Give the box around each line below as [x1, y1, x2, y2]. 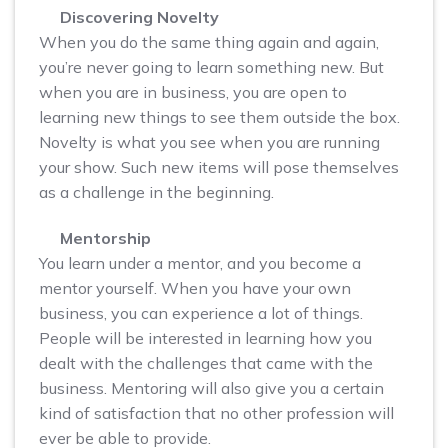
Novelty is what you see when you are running [39, 131, 380, 152]
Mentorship [59, 227, 151, 248]
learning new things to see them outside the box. [39, 106, 400, 127]
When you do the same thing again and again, [39, 31, 379, 52]
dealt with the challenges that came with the [39, 352, 373, 373]
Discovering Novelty [59, 6, 219, 27]
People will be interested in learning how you [39, 327, 372, 348]
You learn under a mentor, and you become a [39, 252, 361, 273]
